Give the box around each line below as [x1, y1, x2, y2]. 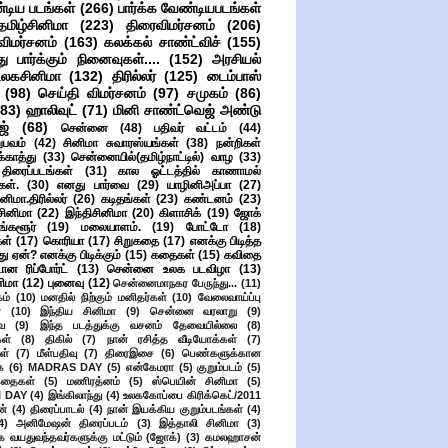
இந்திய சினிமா [40, 305, 117, 317]
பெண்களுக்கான [182, 347, 261, 359]
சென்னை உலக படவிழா [107, 262, 231, 276]
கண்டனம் [184, 192, 234, 206]
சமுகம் [186, 85, 228, 101]
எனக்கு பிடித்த [189, 234, 262, 248]
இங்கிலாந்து [48, 389, 103, 401]
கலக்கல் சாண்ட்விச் [104, 34, 221, 50]
